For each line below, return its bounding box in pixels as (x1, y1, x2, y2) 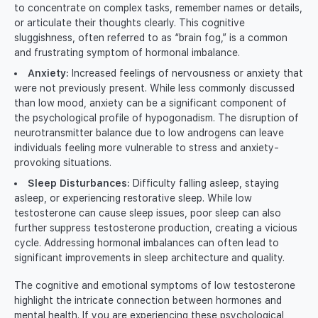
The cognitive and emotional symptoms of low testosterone (14, 280, 295, 292)
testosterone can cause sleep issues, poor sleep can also (14, 207, 281, 219)
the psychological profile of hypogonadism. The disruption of (14, 112, 299, 124)
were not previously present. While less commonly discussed (14, 82, 295, 94)
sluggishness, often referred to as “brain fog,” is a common (14, 32, 287, 44)
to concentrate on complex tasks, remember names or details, (14, 2, 302, 14)
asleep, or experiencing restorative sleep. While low (14, 192, 252, 204)
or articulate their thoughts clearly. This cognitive (14, 17, 245, 29)
